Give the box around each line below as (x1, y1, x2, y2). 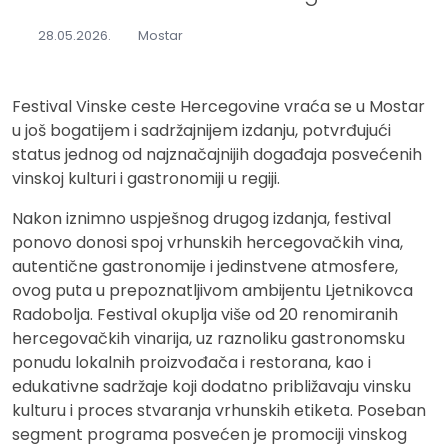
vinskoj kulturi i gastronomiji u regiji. (12, 166, 280, 190)
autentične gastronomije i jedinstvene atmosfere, (12, 254, 398, 278)
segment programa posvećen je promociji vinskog (12, 422, 407, 446)
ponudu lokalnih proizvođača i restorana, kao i (12, 350, 371, 374)
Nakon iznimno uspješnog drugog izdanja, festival (12, 206, 391, 230)
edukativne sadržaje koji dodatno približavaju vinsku (12, 374, 411, 398)
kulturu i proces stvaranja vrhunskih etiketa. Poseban (12, 398, 426, 422)
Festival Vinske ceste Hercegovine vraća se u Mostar (12, 94, 425, 118)
